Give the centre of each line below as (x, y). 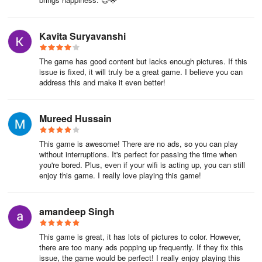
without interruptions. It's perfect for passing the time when (138, 154)
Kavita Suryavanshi (82, 36)
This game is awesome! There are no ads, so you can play (139, 144)
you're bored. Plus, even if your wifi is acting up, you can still (142, 165)
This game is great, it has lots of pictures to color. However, (140, 237)
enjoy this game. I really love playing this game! (120, 175)
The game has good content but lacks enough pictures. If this (143, 61)
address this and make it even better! (102, 82)
